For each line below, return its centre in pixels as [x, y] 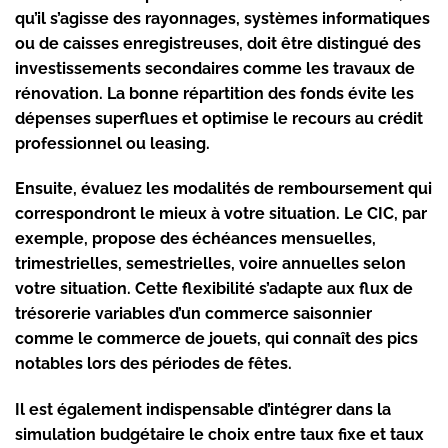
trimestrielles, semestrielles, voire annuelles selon [210, 264]
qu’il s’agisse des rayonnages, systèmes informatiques [222, 18]
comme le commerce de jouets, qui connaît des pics [216, 339]
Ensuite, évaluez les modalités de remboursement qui [223, 189]
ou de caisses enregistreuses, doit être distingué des [218, 43]
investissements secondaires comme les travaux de [215, 68]
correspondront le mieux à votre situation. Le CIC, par [221, 214]
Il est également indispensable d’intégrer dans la [203, 410]
